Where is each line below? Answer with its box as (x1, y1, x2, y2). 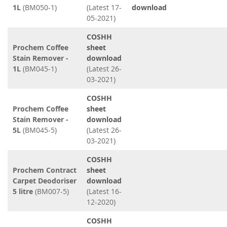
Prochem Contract (13, 165, 77, 175)
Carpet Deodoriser (13, 176, 77, 185)
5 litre (13, 186, 33, 196)
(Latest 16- (87, 186, 122, 196)
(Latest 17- (87, 3, 122, 12)
